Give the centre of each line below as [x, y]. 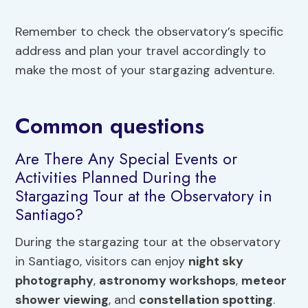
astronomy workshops [168, 280]
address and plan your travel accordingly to [141, 51]
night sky [216, 261]
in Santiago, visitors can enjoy [102, 261]
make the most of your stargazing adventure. [145, 70]
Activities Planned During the [116, 178]
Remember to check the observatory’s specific [150, 32]
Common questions [110, 126]
